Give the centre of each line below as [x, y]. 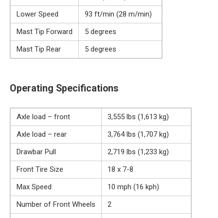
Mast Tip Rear [39, 49]
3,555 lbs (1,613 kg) [138, 117]
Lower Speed [37, 14]
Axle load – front [43, 117]
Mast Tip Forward [45, 32]
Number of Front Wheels [56, 205]
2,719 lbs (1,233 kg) [138, 152]
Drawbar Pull [36, 152]
